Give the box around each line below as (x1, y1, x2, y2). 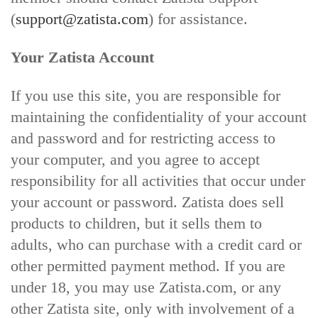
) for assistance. (148, 10, 248, 28)
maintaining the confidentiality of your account (11, 108, 307, 126)
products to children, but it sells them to (11, 214, 262, 232)
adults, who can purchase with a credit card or (11, 236, 302, 253)
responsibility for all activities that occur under (11, 172, 305, 190)
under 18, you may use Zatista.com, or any (11, 278, 281, 296)
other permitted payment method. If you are (11, 257, 285, 275)
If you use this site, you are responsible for (11, 87, 280, 104)
